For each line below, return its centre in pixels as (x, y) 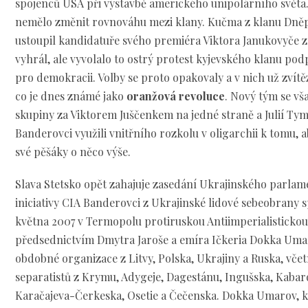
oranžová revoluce (176, 96)
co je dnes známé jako (71, 96)
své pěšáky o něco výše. (73, 152)
